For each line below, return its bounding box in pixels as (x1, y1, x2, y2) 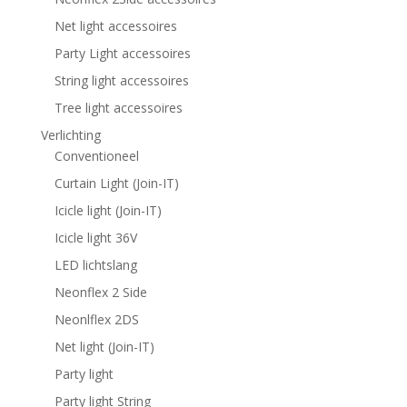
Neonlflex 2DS (54, 311, 139, 328)
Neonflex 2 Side (54, 283, 147, 301)
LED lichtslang (54, 256, 137, 273)
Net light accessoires (54, 17, 177, 35)
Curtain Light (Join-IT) (54, 174, 179, 192)
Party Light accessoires (54, 45, 191, 62)
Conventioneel (54, 147, 139, 164)
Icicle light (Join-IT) (54, 202, 162, 219)
